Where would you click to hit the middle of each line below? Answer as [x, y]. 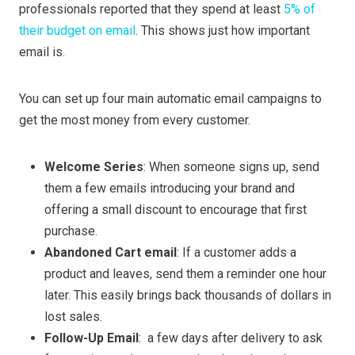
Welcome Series [94, 167]
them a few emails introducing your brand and [170, 189]
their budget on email [77, 31]
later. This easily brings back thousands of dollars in [188, 296]
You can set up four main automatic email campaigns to [170, 99]
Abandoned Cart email [111, 253]
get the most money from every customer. [136, 120]
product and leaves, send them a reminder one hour [185, 274]
